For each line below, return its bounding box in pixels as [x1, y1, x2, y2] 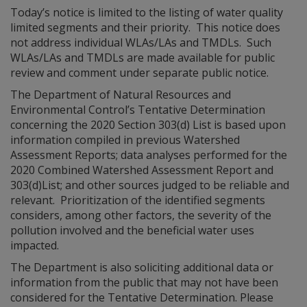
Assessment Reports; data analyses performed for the [10, 147, 287, 162]
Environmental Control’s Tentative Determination [10, 102, 265, 117]
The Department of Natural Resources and [10, 87, 231, 102]
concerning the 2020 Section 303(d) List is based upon [10, 117, 286, 132]
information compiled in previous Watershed [10, 132, 240, 147]
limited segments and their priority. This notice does [10, 20, 280, 35]
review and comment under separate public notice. [10, 65, 269, 80]
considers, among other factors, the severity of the [10, 208, 271, 223]
